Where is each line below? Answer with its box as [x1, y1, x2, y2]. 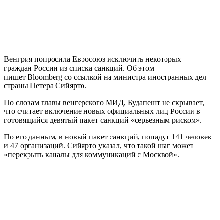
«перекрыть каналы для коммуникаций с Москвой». [4, 150, 179, 159]
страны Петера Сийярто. [4, 81, 86, 90]
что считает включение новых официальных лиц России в [4, 107, 200, 115]
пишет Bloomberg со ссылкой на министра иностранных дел [4, 72, 206, 81]
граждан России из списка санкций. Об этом [4, 63, 154, 72]
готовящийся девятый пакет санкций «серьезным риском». [4, 115, 202, 124]
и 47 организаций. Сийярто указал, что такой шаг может [4, 141, 193, 150]
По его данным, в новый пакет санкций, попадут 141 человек [4, 132, 212, 141]
